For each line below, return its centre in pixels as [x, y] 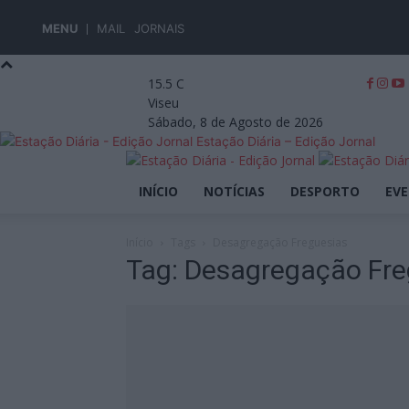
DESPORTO [325, 191]
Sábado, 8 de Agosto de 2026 [236, 122]
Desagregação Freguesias [280, 242]
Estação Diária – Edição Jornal [286, 141]
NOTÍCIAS [234, 191]
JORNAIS [159, 28]
